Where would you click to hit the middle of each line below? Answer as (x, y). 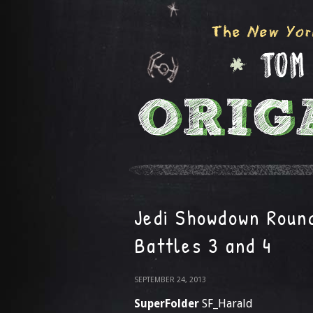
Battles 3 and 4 (203, 245)
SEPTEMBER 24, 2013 (170, 280)
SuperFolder (167, 304)
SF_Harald (226, 304)
